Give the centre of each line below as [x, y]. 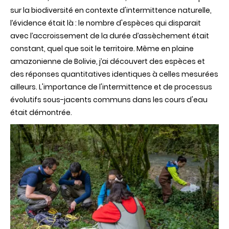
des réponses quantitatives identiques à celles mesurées [114, 74]
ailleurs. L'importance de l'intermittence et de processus [111, 87]
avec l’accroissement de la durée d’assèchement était [110, 36]
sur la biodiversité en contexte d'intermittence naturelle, [111, 10]
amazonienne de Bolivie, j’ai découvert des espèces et [108, 62]
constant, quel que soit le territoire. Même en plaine [102, 49]
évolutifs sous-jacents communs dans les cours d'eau [109, 100]
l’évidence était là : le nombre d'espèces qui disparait [106, 23]
